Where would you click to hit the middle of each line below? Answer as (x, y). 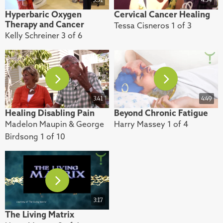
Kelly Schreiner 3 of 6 (44, 35)
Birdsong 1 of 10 (35, 137)
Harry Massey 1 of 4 (151, 124)
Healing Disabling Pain (50, 113)
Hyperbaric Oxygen (43, 14)
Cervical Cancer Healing (162, 14)
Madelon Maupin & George (55, 124)
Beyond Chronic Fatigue (161, 113)
